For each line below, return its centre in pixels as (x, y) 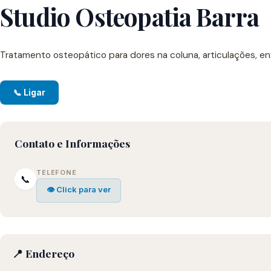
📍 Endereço (43, 253)
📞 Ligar (29, 93)
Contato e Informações (72, 143)
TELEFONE (57, 172)
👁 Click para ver (79, 189)
